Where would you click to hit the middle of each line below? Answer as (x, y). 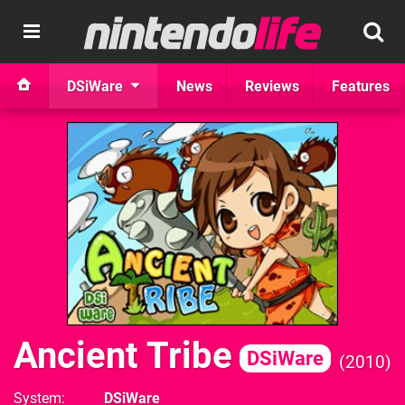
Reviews (272, 86)
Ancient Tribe (123, 356)
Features (361, 86)
